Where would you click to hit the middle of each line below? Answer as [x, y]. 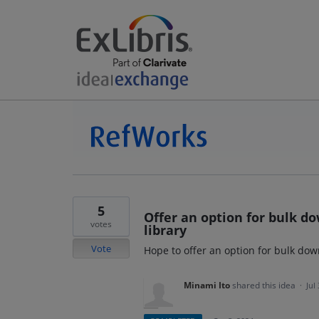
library [165, 230]
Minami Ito [207, 285]
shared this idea [265, 285]
